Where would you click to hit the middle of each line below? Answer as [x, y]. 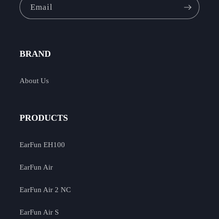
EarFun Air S [39, 212]
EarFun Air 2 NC [45, 189]
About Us [34, 80]
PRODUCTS [44, 118]
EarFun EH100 [42, 144]
